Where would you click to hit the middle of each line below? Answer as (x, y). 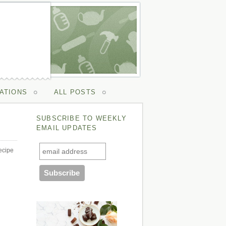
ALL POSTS (75, 92)
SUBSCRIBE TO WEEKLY (81, 118)
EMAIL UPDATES (67, 128)
